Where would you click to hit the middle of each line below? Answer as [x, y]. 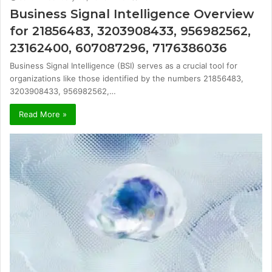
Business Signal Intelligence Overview [132, 14]
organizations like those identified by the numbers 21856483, [127, 78]
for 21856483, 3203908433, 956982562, [130, 31]
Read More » [43, 114]
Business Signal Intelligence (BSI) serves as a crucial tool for [124, 65]
